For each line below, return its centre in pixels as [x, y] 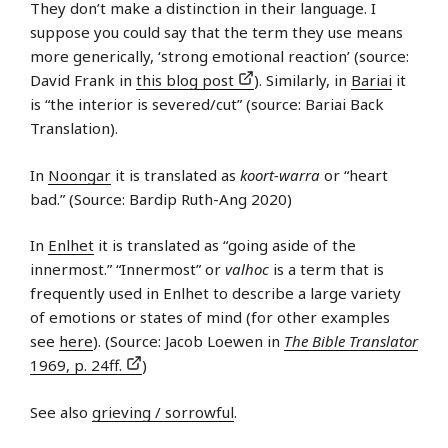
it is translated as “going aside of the [225, 245]
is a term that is [326, 269]
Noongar [79, 174]
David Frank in [83, 80]
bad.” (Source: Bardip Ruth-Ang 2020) [161, 198]
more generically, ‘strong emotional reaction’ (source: [219, 56]
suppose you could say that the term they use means [216, 32]
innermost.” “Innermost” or [127, 269]
